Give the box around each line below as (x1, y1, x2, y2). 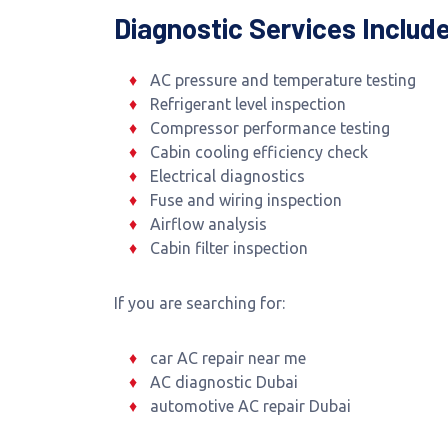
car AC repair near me (149, 349, 306, 367)
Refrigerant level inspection (149, 95, 346, 113)
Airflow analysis (149, 215, 267, 233)
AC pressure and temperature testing (149, 71, 416, 89)
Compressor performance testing (149, 119, 390, 137)
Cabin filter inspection (149, 239, 308, 257)
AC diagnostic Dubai (149, 373, 298, 391)
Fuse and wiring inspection (149, 191, 342, 209)
